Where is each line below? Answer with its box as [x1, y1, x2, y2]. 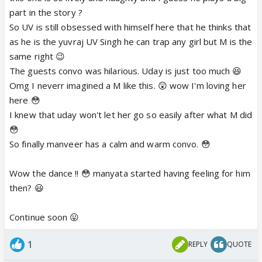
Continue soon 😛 [9, 211, 80, 223]
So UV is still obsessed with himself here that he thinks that [9, 20, 251, 33]
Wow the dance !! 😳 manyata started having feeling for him [9, 167, 250, 179]
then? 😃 [9, 181, 44, 194]
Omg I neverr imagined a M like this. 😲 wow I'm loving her [9, 79, 246, 91]
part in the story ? [9, 6, 82, 18]
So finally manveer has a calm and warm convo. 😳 [9, 137, 211, 150]
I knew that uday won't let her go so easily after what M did [9, 108, 253, 120]
